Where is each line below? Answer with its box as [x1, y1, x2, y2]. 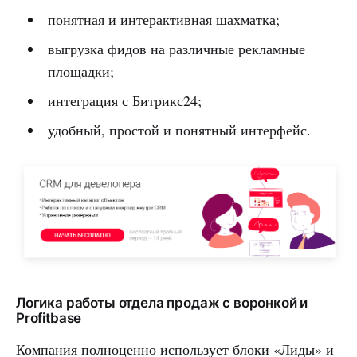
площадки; [47, 61, 114, 81]
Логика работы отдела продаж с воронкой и [16, 295, 308, 312]
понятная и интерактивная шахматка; [47, 10, 280, 29]
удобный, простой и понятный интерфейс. [47, 120, 311, 140]
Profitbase [16, 310, 82, 327]
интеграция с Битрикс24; [47, 91, 202, 111]
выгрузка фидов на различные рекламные [47, 39, 305, 59]
